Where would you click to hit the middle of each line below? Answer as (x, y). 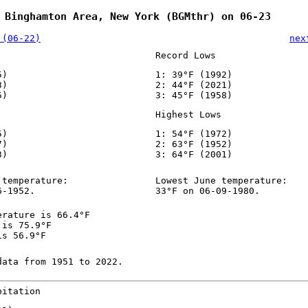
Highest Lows (188, 115)
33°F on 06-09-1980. (207, 191)
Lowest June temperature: (221, 181)
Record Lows (185, 56)
